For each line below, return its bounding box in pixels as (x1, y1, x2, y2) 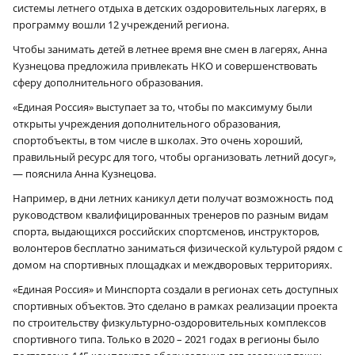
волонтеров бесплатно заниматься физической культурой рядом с (13, 240, 342, 255)
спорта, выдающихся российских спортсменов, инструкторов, (13, 223, 319, 239)
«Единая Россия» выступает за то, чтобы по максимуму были (13, 99, 312, 114)
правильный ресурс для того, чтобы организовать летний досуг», (13, 149, 338, 164)
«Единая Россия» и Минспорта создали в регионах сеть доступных (13, 281, 338, 296)
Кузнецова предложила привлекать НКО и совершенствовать (13, 58, 318, 73)
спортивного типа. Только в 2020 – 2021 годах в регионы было (13, 331, 319, 346)
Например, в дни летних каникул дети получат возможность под (13, 190, 333, 205)
